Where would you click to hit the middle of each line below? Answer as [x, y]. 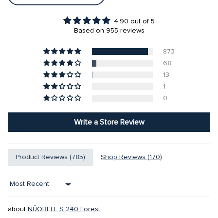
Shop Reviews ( [125, 157]
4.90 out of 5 [134, 21]
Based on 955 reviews [109, 30]
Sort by [18, 188]
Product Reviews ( [44, 157]
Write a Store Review [109, 122]
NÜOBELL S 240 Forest [64, 209]
